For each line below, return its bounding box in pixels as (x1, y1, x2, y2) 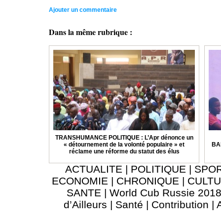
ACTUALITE (65, 163, 122, 175)
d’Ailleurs (63, 199, 107, 211)
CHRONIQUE (116, 175, 179, 187)
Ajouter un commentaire (49, 6, 117, 14)
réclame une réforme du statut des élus (69, 148, 180, 155)
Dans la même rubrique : (49, 26, 132, 38)
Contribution (151, 199, 209, 211)
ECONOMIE (51, 175, 108, 187)
